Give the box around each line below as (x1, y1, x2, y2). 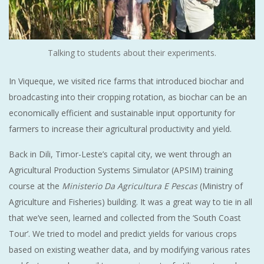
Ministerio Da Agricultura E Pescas (62, 180, 200, 192)
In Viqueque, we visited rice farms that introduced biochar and (9, 75, 244, 87)
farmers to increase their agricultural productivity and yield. (9, 123, 232, 134)
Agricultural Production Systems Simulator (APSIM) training (9, 164, 233, 176)
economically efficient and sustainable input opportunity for (9, 107, 235, 118)
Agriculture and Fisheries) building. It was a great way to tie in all (9, 196, 252, 207)
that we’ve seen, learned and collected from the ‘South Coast (9, 212, 241, 223)
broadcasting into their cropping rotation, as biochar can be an (9, 91, 247, 103)
